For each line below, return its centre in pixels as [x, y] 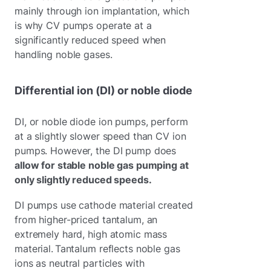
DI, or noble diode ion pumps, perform [101, 121]
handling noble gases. [64, 54]
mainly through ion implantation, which [102, 11]
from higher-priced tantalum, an [86, 219]
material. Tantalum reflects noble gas [97, 248]
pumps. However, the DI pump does [96, 150]
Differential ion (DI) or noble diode [103, 90]
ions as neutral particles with [80, 263]
